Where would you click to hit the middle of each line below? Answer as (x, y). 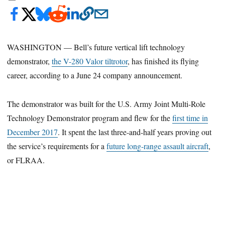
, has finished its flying (163, 61)
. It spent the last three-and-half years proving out (135, 132)
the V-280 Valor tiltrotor (90, 61)
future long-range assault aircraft (158, 146)
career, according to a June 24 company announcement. (95, 75)
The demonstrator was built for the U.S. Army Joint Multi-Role (106, 103)
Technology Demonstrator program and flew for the (90, 118)
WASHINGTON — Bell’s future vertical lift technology (96, 47)
